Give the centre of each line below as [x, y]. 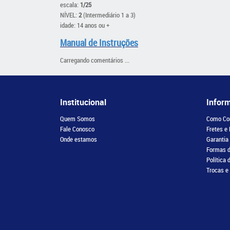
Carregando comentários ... [95, 60]
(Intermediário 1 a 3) [109, 15]
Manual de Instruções [99, 43]
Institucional [83, 102]
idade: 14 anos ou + [85, 25]
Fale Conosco [77, 129]
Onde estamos [79, 139]
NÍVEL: [69, 15]
